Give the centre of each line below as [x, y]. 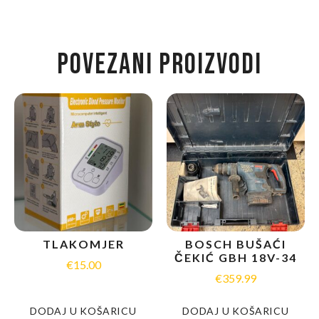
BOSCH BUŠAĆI [236, 244]
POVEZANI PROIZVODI [159, 64]
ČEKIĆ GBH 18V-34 [236, 257]
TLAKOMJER [83, 244]
